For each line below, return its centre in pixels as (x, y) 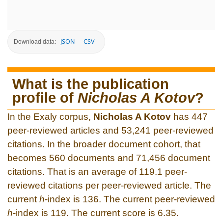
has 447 (189, 116)
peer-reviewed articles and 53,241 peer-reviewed (110, 130)
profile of (45, 97)
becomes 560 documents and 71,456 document (109, 158)
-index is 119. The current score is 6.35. (96, 213)
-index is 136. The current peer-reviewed (130, 199)
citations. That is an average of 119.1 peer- (97, 171)
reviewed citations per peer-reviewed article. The (109, 185)
